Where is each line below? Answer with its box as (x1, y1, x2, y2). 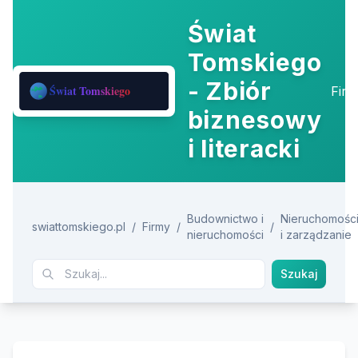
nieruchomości (187, 228, 264, 241)
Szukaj (280, 267, 318, 280)
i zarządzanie (280, 228, 352, 241)
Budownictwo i (187, 212, 264, 225)
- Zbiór (187, 77, 272, 105)
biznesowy (187, 105, 322, 134)
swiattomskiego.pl (32, 220, 125, 233)
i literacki (187, 134, 300, 163)
